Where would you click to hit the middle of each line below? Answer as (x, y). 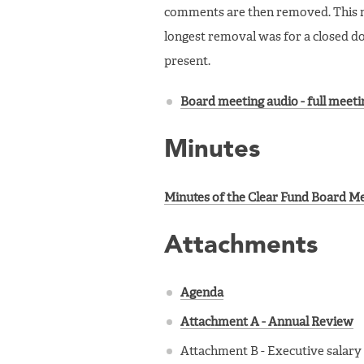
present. (187, 62)
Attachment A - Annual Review (267, 323)
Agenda (202, 293)
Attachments (241, 245)
